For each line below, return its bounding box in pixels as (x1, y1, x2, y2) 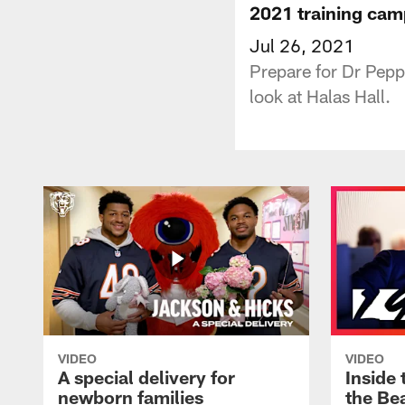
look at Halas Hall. (250, 84, 391, 107)
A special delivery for (58, 365, 235, 388)
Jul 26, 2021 (250, 33, 354, 56)
